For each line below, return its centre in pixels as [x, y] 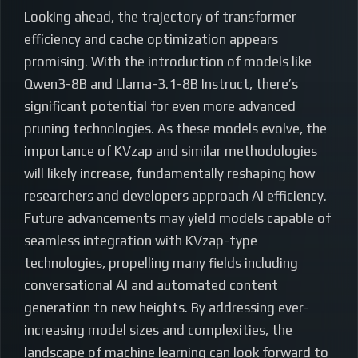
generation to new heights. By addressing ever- [167, 308]
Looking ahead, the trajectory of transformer [160, 17]
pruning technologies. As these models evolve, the [175, 129]
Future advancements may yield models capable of [177, 219]
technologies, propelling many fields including [161, 263]
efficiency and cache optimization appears [151, 40]
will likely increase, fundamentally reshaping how [169, 174]
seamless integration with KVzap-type [141, 241]
